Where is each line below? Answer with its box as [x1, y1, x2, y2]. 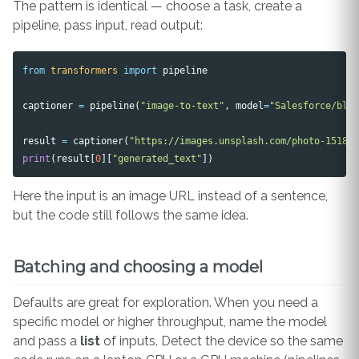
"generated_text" [112, 151, 203, 164]
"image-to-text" [140, 99, 225, 111]
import [123, 63, 158, 76]
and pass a [13, 333, 80, 349]
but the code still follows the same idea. [13, 208, 248, 224]
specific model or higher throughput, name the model [13, 314, 327, 330]
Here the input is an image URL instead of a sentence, [13, 188, 328, 204]
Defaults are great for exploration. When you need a [13, 295, 318, 311]
